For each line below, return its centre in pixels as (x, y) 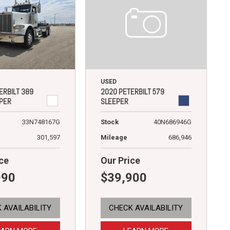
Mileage (114, 138)
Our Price (120, 161)
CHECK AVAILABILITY (146, 208)
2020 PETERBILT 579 (132, 92)
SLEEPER (114, 102)
